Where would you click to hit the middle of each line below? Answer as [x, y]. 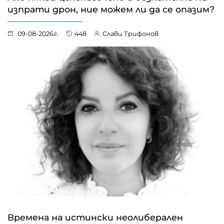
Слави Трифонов [130, 34]
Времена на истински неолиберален [95, 217]
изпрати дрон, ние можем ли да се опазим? [111, 9]
